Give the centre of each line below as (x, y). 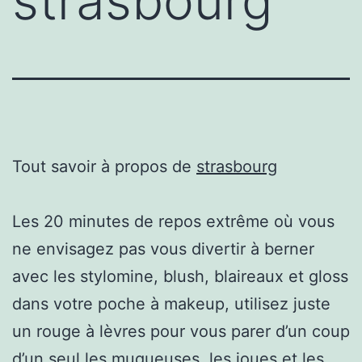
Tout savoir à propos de (104, 166)
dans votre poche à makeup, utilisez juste (171, 303)
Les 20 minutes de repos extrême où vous (173, 221)
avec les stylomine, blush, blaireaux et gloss (180, 276)
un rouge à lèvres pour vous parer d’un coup (181, 331)
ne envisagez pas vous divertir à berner (163, 248)
